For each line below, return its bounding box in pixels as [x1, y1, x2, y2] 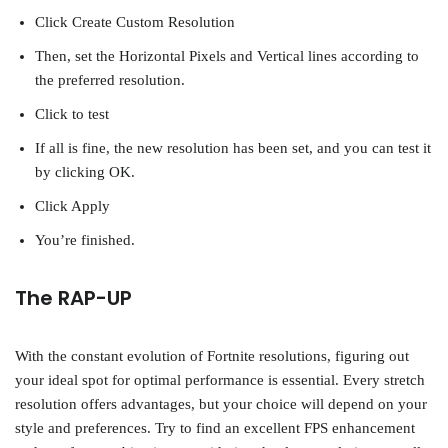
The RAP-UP [15, 284, 132, 313]
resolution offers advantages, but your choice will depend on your [15, 396, 427, 413]
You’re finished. [35, 232, 135, 249]
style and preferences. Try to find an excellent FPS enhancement [15, 420, 415, 437]
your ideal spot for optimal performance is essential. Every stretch [15, 372, 425, 389]
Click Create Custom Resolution [35, 14, 235, 31]
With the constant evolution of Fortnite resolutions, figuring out [15, 348, 409, 365]
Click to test [35, 106, 109, 123]
